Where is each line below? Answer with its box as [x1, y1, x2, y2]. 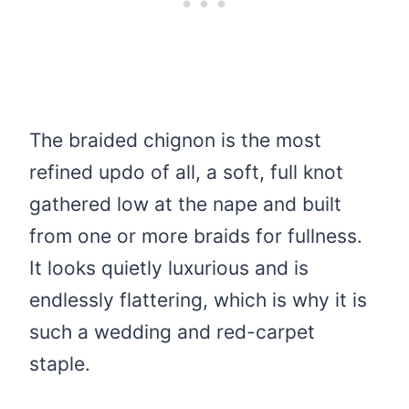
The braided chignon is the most [29, 129, 321, 152]
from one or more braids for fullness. [29, 225, 362, 248]
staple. [29, 352, 90, 376]
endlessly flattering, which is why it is [29, 288, 367, 312]
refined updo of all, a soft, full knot [29, 161, 343, 184]
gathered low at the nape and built [29, 193, 341, 216]
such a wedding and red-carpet [29, 320, 315, 344]
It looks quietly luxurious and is [29, 257, 309, 280]
